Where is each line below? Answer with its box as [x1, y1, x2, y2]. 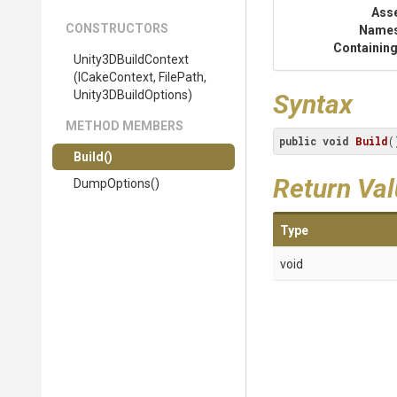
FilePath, [159, 70, 206, 84]
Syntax [273, 89, 353, 120]
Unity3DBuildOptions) [74, 88, 192, 102]
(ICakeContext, [74, 70, 159, 84]
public [279, 134, 316, 148]
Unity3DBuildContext [74, 52, 189, 66]
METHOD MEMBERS [66, 119, 183, 133]
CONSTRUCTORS [66, 21, 168, 35]
